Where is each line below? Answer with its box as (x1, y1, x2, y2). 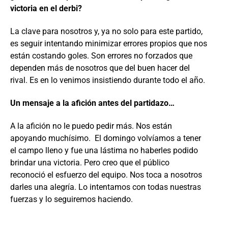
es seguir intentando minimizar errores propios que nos (10, 39, 207, 49)
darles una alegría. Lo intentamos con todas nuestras (10, 182, 201, 192)
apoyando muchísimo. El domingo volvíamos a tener (10, 133, 201, 144)
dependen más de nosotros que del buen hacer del (10, 63, 190, 73)
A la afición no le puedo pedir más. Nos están (10, 121, 172, 131)
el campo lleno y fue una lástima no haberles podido (10, 146, 198, 156)
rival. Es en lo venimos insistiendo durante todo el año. (10, 75, 205, 85)
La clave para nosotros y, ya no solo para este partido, (10, 26, 203, 37)
